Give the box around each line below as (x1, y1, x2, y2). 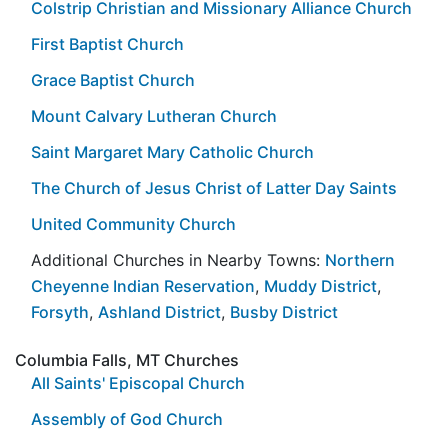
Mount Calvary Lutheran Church (31, 105, 277, 126)
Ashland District (98, 301, 221, 322)
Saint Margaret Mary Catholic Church (31, 141, 314, 162)
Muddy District (264, 275, 377, 296)
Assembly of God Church (31, 408, 223, 429)
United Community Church (31, 213, 236, 234)
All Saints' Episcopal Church (31, 372, 245, 393)
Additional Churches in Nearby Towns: (31, 249, 325, 270)
